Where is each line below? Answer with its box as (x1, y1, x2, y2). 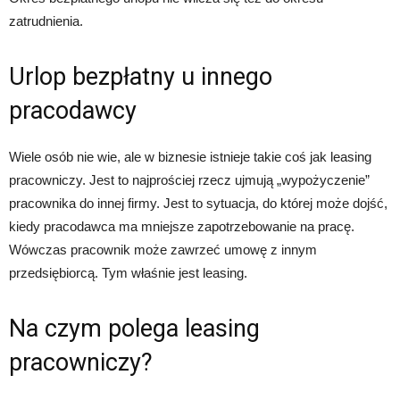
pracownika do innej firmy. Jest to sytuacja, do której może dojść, (9, 195, 387, 211)
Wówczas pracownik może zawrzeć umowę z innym (9, 241, 317, 257)
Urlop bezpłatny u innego (9, 62, 272, 91)
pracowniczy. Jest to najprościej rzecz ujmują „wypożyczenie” (9, 171, 370, 187)
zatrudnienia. (9, 12, 83, 29)
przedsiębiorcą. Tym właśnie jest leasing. (9, 264, 247, 280)
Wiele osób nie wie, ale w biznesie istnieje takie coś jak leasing (9, 148, 371, 164)
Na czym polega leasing (9, 313, 260, 343)
